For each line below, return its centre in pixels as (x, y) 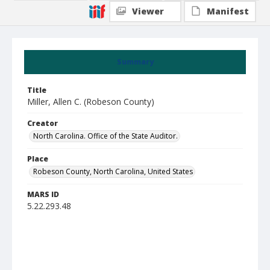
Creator (42, 123)
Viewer (148, 11)
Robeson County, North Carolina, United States (113, 171)
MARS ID (43, 194)
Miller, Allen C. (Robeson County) (91, 102)
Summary (135, 62)
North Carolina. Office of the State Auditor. (105, 136)
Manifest (228, 11)
